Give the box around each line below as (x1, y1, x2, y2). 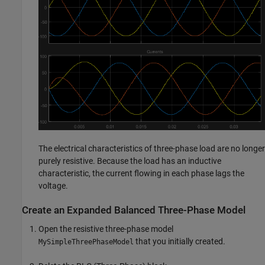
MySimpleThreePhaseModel (38, 237, 134, 246)
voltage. (38, 181, 68, 191)
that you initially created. (134, 236, 225, 246)
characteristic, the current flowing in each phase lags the (38, 169, 244, 179)
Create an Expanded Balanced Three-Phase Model (22, 205, 245, 216)
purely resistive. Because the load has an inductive (38, 156, 221, 166)
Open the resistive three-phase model (38, 224, 173, 234)
